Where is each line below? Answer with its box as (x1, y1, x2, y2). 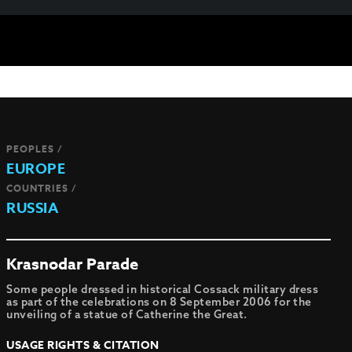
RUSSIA (6, 198, 59, 218)
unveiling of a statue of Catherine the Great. (6, 307, 247, 321)
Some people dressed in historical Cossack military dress (6, 282, 319, 296)
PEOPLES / (6, 142, 64, 156)
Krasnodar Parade (6, 253, 139, 274)
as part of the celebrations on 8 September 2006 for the (6, 295, 312, 309)
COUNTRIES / (6, 181, 78, 195)
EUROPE (6, 159, 66, 179)
